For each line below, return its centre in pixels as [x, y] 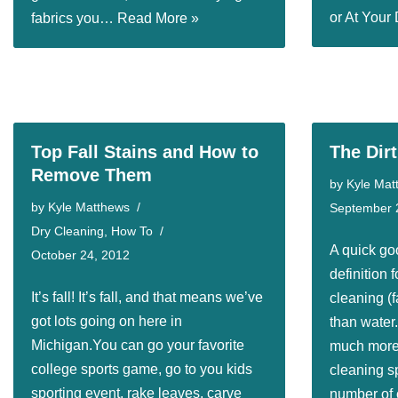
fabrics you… [74, 18]
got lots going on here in [107, 321]
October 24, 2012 [80, 255]
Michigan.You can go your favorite [138, 345]
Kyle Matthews [89, 207]
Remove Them [92, 175]
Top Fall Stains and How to [145, 152]
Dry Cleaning [68, 231]
